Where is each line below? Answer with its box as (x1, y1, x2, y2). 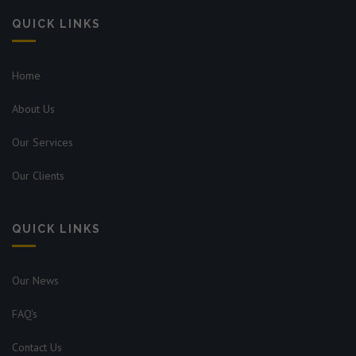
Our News (12, 273, 59, 288)
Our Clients (12, 168, 64, 184)
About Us (12, 102, 55, 117)
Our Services (12, 135, 73, 150)
